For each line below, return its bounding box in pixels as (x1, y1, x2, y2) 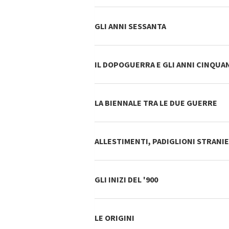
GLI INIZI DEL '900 (94, 174, 158, 185)
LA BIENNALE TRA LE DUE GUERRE (94, 98, 217, 108)
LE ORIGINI (94, 213, 134, 223)
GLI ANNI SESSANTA (94, 21, 166, 31)
